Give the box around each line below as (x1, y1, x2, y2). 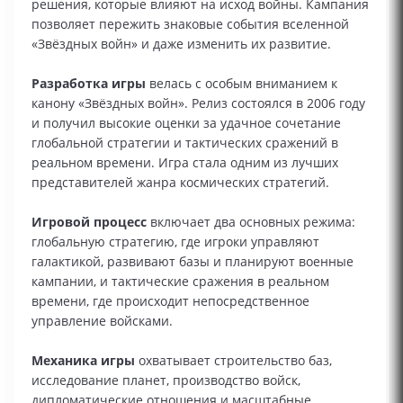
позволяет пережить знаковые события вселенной (31, 15, 349, 32)
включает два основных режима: (147, 213, 355, 230)
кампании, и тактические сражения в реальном (31, 273, 329, 290)
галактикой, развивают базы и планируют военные (31, 253, 354, 270)
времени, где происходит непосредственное (31, 292, 309, 309)
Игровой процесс (31, 213, 147, 230)
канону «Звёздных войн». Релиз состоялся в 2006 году (31, 94, 365, 112)
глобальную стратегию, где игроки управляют (31, 233, 319, 250)
